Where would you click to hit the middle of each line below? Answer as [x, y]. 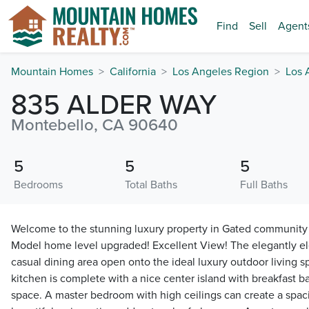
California [133, 72]
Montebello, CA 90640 [94, 125]
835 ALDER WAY [114, 105]
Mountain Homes [52, 72]
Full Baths [263, 185]
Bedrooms [38, 185]
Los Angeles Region [221, 72]
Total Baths [151, 185]
